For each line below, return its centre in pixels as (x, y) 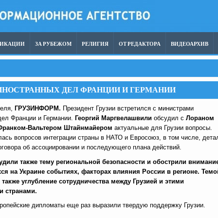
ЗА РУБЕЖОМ (53, 44)
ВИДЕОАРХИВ (190, 44)
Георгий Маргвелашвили (113, 118)
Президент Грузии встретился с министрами (128, 108)
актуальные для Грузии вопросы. (162, 128)
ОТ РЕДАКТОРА (140, 44)
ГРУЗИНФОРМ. (39, 108)
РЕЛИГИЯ (95, 44)
